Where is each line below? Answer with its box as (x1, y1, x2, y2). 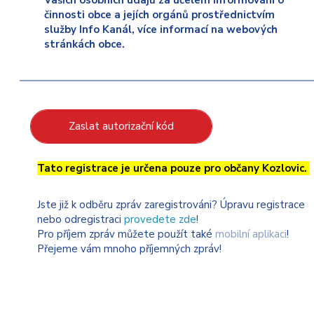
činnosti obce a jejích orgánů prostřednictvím (44, 8, 275, 22)
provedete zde (124, 212, 196, 226)
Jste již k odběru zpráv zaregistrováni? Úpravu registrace (37, 198, 305, 212)
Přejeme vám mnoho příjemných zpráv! (37, 242, 221, 256)
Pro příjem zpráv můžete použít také (37, 227, 215, 241)
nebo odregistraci (37, 212, 124, 226)
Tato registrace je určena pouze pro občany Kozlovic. (37, 161, 310, 175)
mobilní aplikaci (215, 227, 287, 241)
